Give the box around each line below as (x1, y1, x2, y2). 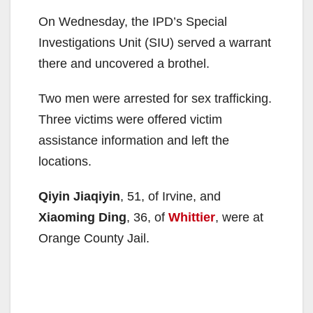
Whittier (168, 210, 215, 224)
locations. (38, 154, 92, 168)
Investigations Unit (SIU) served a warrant (38, 35, 271, 50)
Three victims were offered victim (38, 112, 222, 126)
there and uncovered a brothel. (38, 56, 210, 71)
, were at (215, 210, 263, 224)
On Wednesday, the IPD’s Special (38, 14, 227, 29)
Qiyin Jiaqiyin (38, 189, 120, 203)
